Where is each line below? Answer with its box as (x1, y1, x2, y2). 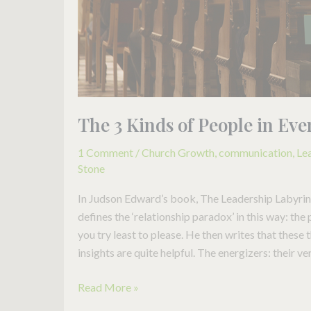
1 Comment (78, 146, 133, 160)
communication (219, 146, 292, 160)
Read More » (78, 280, 139, 294)
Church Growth (142, 146, 215, 160)
